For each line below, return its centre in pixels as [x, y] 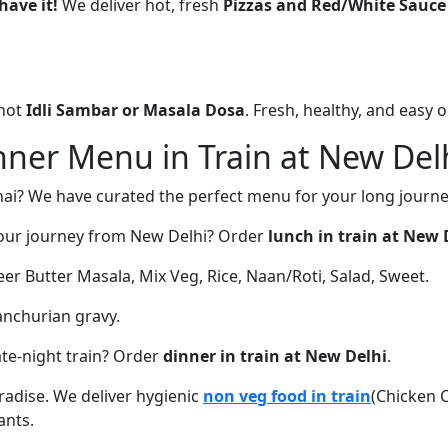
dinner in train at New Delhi [275, 355]
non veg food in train [287, 395]
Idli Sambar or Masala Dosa [135, 109]
